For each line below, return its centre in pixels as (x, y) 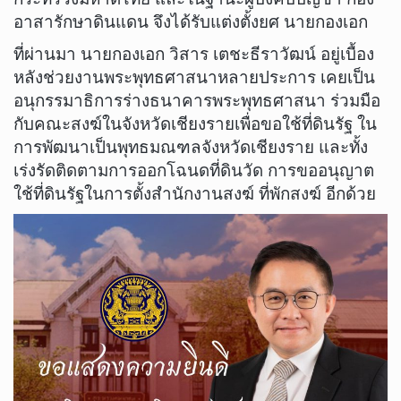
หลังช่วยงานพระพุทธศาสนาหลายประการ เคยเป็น (194, 77)
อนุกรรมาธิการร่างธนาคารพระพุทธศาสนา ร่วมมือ (197, 100)
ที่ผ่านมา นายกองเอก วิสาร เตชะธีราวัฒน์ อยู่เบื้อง (194, 54)
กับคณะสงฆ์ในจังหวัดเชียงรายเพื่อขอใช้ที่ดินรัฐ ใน (195, 124)
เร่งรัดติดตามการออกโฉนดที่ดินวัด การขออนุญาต (194, 170)
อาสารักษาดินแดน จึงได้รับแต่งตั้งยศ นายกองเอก (191, 22)
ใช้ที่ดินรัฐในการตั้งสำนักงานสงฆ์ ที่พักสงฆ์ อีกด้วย (195, 193)
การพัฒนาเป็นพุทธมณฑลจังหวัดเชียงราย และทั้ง (191, 147)
